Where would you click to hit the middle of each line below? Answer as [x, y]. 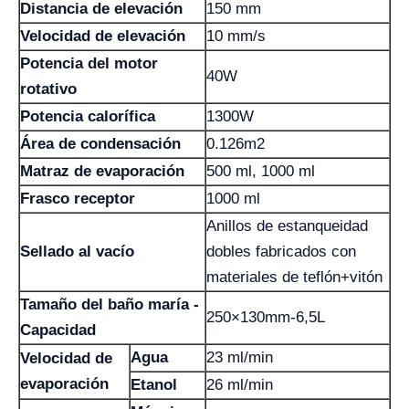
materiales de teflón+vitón [294, 277]
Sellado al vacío [77, 251]
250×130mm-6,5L [266, 317]
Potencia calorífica [88, 116]
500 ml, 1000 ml [261, 171]
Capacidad [58, 330]
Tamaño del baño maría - [110, 304]
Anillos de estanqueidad [287, 225]
